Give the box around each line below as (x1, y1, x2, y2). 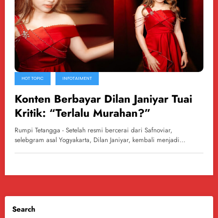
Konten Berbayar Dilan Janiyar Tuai (15, 91, 192, 107)
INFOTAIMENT (62, 75, 92, 81)
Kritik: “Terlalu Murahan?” (15, 105, 151, 121)
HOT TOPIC (21, 75, 44, 81)
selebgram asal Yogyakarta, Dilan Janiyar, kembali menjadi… (15, 135, 185, 145)
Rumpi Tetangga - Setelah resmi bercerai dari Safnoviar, (15, 125, 172, 135)
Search (12, 204, 36, 215)
